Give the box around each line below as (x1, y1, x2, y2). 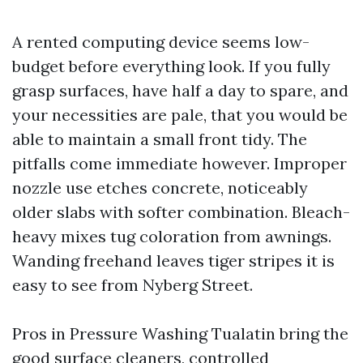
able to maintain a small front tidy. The (12, 129, 307, 149)
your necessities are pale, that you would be (12, 105, 348, 125)
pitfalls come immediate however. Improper (12, 153, 347, 173)
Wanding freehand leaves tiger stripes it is (12, 250, 335, 271)
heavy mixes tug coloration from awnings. (12, 226, 331, 246)
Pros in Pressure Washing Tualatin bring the (12, 323, 348, 344)
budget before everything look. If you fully (12, 56, 331, 76)
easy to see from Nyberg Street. (12, 275, 253, 295)
